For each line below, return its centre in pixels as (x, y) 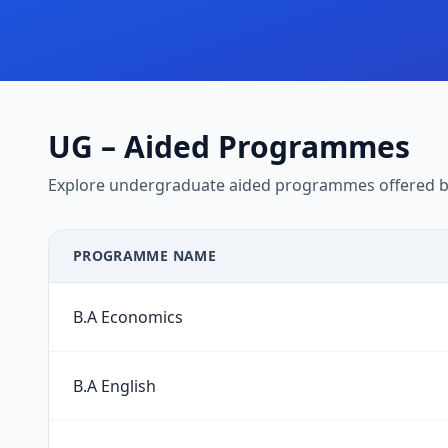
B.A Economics (128, 317)
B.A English (114, 386)
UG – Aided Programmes (229, 146)
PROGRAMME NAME (144, 255)
